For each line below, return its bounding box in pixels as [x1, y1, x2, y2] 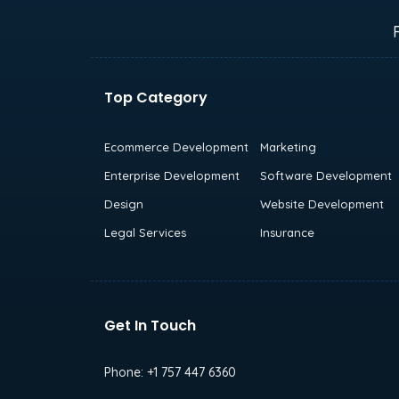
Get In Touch [104, 314, 196, 336]
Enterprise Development [104, 167, 240, 183]
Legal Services [104, 224, 186, 240]
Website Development [259, 196, 384, 211]
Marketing [259, 139, 316, 154]
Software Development [259, 167, 392, 183]
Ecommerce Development [104, 139, 248, 154]
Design [104, 196, 143, 211]
